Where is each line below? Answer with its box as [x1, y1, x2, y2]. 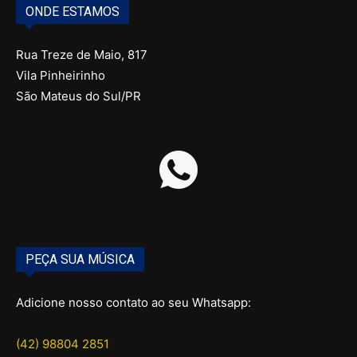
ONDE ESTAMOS [25, 4, 120, 19]
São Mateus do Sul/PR [16, 88, 141, 104]
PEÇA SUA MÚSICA [25, 252, 135, 267]
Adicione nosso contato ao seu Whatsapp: [16, 295, 251, 310]
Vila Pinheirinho [16, 68, 105, 83]
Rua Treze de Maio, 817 [16, 47, 147, 62]
